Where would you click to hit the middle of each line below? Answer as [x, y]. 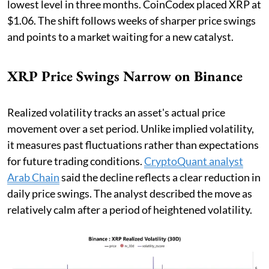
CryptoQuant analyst [194, 161]
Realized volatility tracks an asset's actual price [116, 113]
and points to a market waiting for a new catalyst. [120, 37]
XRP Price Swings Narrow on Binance [125, 76]
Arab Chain [33, 177]
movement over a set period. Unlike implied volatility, [131, 129]
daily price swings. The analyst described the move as [130, 194]
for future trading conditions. [76, 161]
